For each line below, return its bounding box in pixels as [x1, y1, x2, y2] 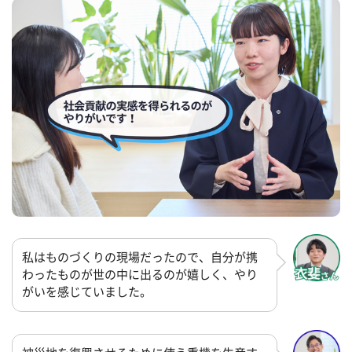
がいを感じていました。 [22, 286, 152, 299]
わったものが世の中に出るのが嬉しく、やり [22, 269, 258, 281]
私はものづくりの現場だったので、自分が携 [22, 251, 258, 264]
